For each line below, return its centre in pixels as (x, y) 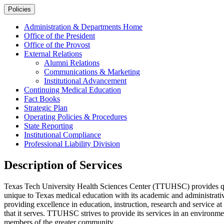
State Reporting (48, 126)
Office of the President (59, 36)
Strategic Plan (46, 108)
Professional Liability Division (72, 144)
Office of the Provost (57, 45)
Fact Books (42, 99)
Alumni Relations (72, 63)
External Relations (53, 54)
